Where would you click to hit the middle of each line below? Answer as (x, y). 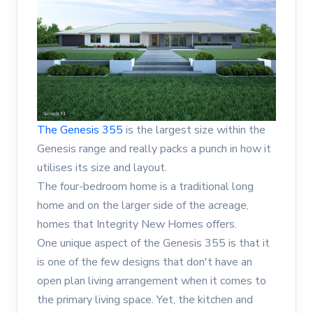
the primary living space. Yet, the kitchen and (145, 300)
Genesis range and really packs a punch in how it (154, 149)
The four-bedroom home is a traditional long (145, 187)
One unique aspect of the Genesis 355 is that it (153, 243)
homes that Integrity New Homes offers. (137, 225)
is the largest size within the (194, 130)
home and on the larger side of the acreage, (143, 206)
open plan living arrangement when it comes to (152, 281)
